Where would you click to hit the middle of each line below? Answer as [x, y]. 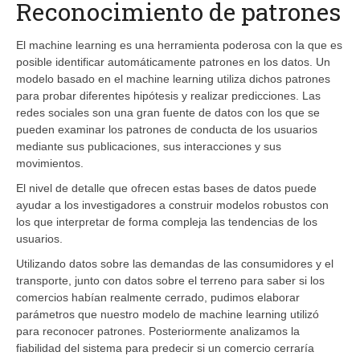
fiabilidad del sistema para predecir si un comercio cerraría [165, 348]
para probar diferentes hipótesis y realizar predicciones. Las [168, 95]
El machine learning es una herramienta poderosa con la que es [179, 45]
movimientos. [50, 163]
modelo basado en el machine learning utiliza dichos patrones [173, 78]
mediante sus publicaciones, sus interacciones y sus [149, 146]
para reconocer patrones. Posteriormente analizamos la [158, 331]
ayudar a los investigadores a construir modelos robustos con [172, 205]
